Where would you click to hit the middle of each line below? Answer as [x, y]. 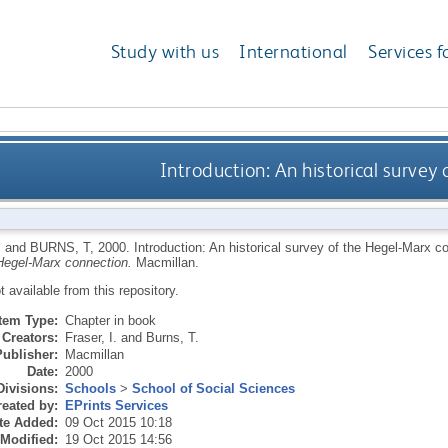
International [293, 52]
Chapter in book [110, 320]
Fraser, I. [90, 337]
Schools [90, 388]
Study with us [165, 52]
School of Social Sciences [213, 388]
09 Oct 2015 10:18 [118, 422]
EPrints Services [116, 405]
